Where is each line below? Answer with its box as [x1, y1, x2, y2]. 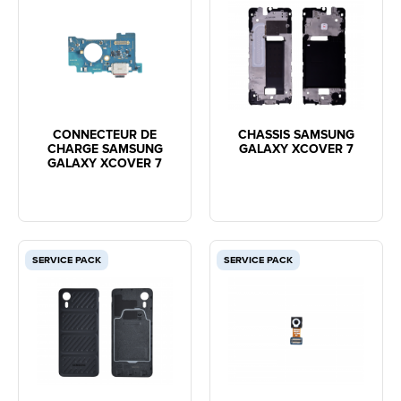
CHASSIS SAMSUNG [238, 126, 354, 143]
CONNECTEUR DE [53, 126, 157, 143]
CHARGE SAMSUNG [47, 141, 163, 158]
